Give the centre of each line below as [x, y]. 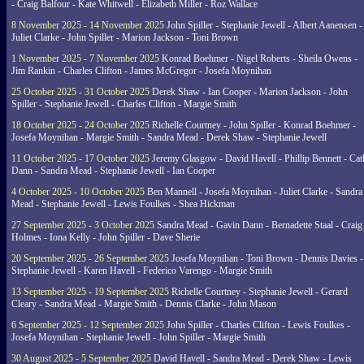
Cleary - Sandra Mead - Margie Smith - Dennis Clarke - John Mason [144, 304]
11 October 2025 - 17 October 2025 [80, 158]
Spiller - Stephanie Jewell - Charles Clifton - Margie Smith [124, 104]
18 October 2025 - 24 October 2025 [80, 125]
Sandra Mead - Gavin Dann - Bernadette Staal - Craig [258, 225]
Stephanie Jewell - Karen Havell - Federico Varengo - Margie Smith [142, 271]
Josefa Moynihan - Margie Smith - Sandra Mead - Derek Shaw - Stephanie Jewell [169, 137]
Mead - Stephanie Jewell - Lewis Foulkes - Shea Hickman [123, 204]
